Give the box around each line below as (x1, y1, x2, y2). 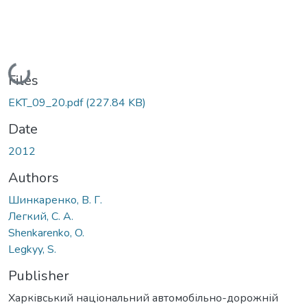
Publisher (8, 266, 69, 285)
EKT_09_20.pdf (8, 95, 86, 110)
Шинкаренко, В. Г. (8, 192, 102, 208)
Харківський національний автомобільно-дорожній (8, 290, 278, 306)
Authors (8, 168, 59, 187)
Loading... (10, 60, 56, 82)
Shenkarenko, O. (8, 225, 84, 241)
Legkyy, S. (8, 241, 56, 257)
